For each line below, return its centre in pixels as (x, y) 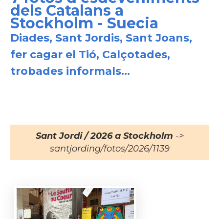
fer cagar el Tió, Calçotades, (90, 55)
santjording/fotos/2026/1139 (109, 149)
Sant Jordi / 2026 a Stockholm (104, 136)
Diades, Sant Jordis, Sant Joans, (101, 38)
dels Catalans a (67, 11)
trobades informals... (70, 71)
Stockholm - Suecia (84, 23)
